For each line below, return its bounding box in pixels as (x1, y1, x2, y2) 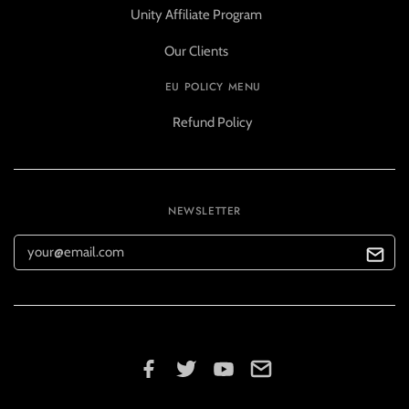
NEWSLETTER (168, 202, 241, 218)
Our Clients (163, 43, 228, 60)
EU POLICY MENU (164, 79, 262, 95)
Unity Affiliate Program (130, 6, 262, 24)
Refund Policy (173, 114, 254, 131)
